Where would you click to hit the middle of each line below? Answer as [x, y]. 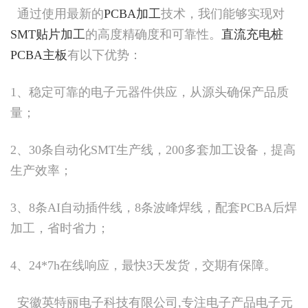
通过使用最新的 [57, 13]
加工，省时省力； [60, 228]
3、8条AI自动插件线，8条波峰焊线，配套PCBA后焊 [154, 207]
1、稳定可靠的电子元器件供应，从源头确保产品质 [150, 92]
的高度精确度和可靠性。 [153, 34]
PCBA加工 [132, 13]
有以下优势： [104, 55]
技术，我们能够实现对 [223, 13]
